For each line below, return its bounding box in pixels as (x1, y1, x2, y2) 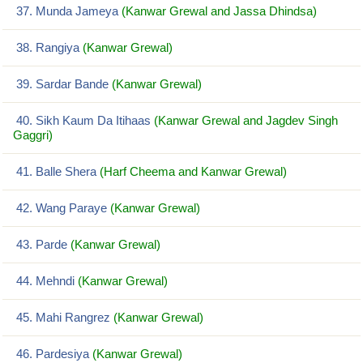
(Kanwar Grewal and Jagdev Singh (154, 113, 338, 127)
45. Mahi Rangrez (13, 310, 113, 324)
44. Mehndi (13, 274, 78, 288)
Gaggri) (13, 128, 53, 142)
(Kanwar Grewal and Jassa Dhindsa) (122, 4, 317, 18)
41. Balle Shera (13, 164, 100, 178)
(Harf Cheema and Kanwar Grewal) (100, 164, 287, 178)
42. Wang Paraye (13, 201, 110, 215)
